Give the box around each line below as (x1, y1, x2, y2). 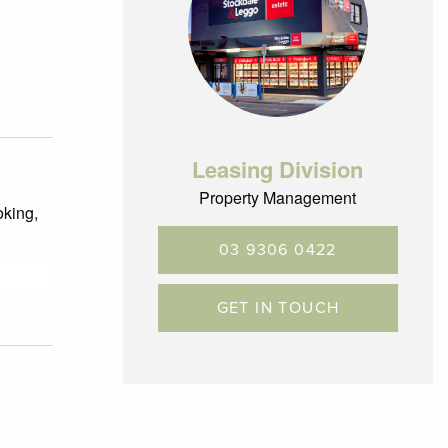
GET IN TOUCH (216, 300, 340, 316)
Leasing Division (192, 153, 364, 185)
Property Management (199, 186, 357, 209)
